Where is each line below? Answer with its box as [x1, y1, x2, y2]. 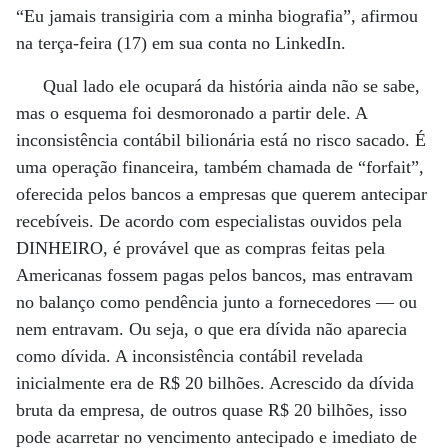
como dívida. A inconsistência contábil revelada [16, 346, 363, 366]
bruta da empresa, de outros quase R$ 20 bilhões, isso [16, 400, 407, 420]
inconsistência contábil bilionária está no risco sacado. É [16, 130, 426, 150]
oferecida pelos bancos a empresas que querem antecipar [16, 184, 427, 204]
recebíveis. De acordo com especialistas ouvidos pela [16, 211, 402, 231]
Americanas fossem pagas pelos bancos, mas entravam [16, 265, 413, 285]
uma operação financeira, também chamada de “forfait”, [16, 157, 424, 177]
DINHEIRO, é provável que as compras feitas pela [16, 238, 385, 258]
